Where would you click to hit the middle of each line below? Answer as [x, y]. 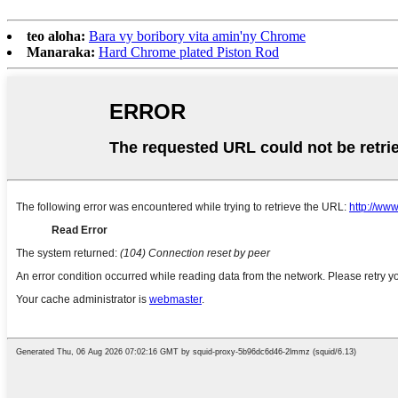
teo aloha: [56, 36]
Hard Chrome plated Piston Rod [189, 52]
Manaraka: [61, 52]
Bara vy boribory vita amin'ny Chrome [197, 36]
